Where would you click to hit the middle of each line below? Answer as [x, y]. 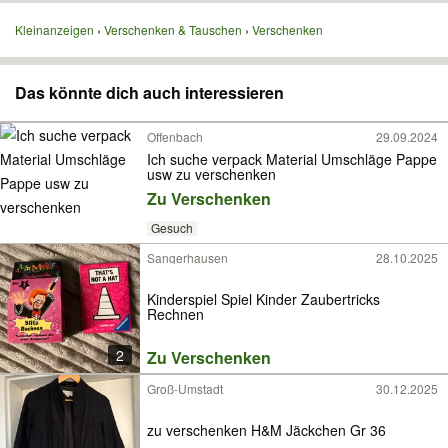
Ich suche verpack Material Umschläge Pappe [292, 158]
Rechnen [175, 313]
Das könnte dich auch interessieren [149, 92]
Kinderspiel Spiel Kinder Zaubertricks [263, 298]
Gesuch [171, 228]
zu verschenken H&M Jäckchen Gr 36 [266, 429]
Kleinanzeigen [54, 29]
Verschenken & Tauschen [173, 29]
